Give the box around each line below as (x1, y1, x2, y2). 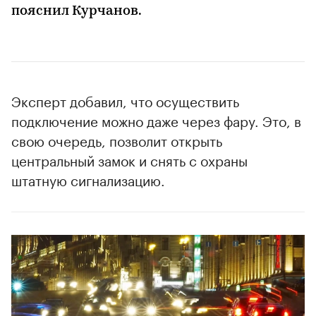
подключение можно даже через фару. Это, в (11, 109, 301, 131)
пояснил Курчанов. (11, 5, 142, 19)
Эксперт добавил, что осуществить (11, 90, 239, 111)
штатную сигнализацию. (11, 169, 165, 190)
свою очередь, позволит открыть (11, 129, 222, 151)
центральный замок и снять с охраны (11, 149, 248, 171)
